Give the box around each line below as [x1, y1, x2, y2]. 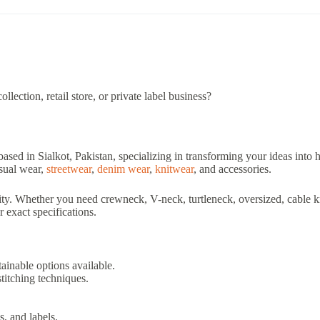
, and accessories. [194, 162, 271, 175]
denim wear [97, 162, 149, 175]
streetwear [46, 162, 91, 175]
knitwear [155, 162, 194, 175]
